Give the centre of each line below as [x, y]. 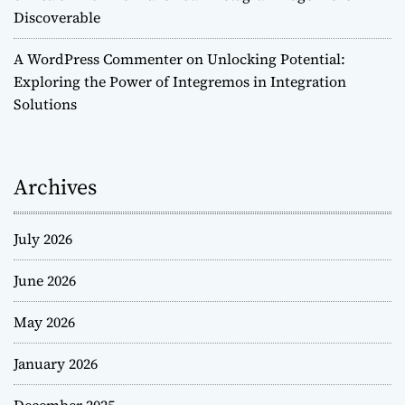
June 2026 [45, 281]
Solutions [45, 104]
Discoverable [57, 18]
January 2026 [56, 364]
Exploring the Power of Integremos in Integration [180, 82]
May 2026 [44, 322]
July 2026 [43, 239]
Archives [55, 187]
